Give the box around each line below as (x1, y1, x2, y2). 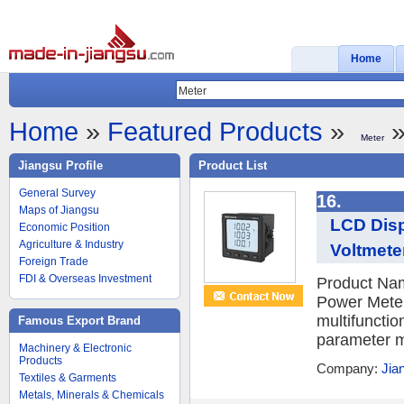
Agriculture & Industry (19, 238, 124, 251)
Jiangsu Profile (18, 159, 103, 172)
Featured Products (107, 116, 323, 146)
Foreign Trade (19, 255, 88, 268)
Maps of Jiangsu (19, 204, 99, 216)
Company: (317, 361, 381, 376)
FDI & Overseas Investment (19, 272, 151, 285)
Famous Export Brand (18, 314, 141, 327)
